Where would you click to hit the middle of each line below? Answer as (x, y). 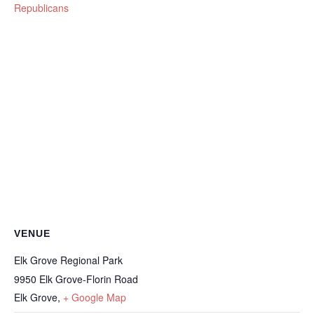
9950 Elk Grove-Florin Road (76, 279)
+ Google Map (95, 297)
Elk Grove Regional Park (68, 260)
